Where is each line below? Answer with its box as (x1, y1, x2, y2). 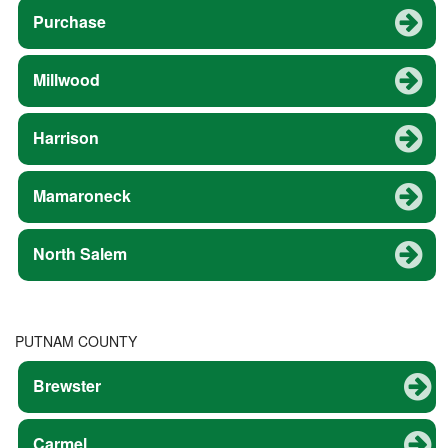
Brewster (33, 373, 101, 397)
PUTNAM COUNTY (15, 330, 137, 351)
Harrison (33, 125, 99, 149)
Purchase (33, 9, 106, 33)
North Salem (33, 241, 127, 265)
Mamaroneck (33, 183, 131, 207)
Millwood (33, 67, 100, 91)
